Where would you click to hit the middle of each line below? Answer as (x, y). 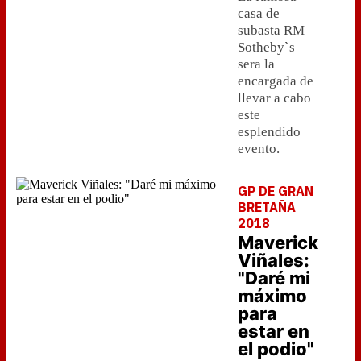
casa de (259, 13)
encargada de (276, 81)
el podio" (276, 349)
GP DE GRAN (276, 191)
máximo (272, 296)
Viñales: (274, 260)
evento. (259, 149)
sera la (256, 64)
